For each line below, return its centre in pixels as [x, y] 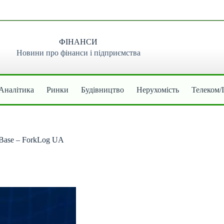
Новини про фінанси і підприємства [78, 53]
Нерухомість [158, 89]
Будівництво [103, 89]
